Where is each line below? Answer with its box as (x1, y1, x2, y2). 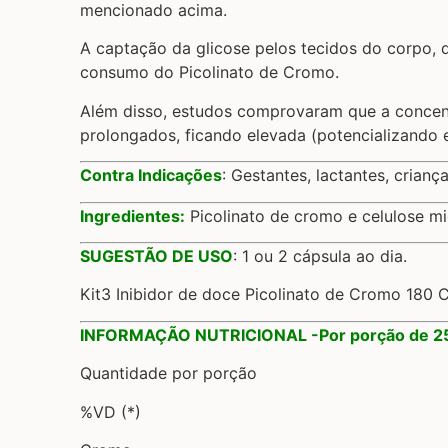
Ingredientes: (80, 205, 185, 226)
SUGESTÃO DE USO (80, 245, 233, 266)
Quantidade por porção (80, 363, 257, 384)
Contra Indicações (80, 165, 222, 186)
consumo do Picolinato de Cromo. (80, 62, 339, 83)
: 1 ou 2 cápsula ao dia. (233, 245, 407, 266)
